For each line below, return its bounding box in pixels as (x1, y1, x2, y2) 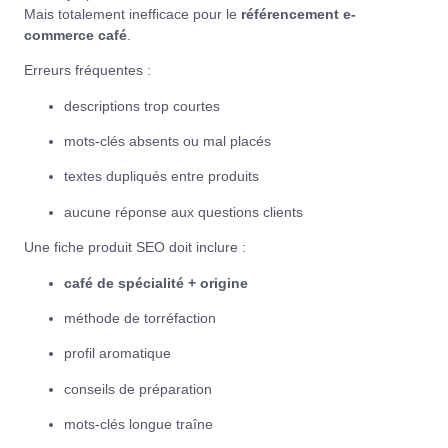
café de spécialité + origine (64, 274, 248, 291)
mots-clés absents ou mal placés (64, 133, 271, 150)
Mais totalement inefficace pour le (24, 5, 241, 22)
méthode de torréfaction (64, 310, 216, 327)
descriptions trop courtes (64, 97, 220, 114)
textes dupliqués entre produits (64, 168, 259, 185)
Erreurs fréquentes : (24, 62, 151, 79)
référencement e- (241, 5, 356, 22)
